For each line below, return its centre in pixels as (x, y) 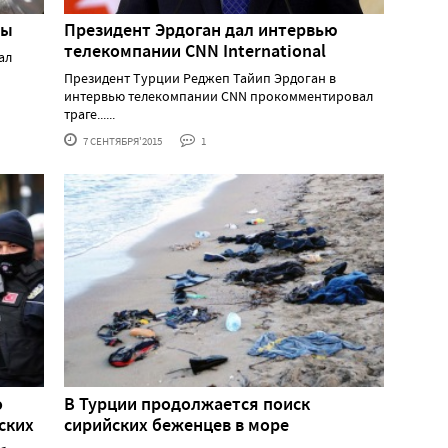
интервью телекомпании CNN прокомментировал (218, 96)
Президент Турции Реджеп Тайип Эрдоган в (200, 78)
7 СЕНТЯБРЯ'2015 (121, 141)
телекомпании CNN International (195, 51)
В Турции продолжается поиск (187, 403)
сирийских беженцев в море (176, 424)
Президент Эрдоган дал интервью (201, 30)
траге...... (89, 114)
